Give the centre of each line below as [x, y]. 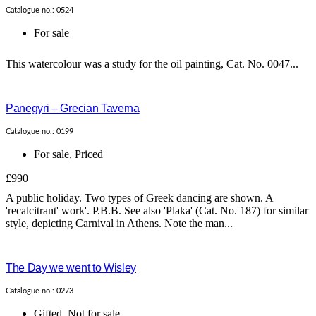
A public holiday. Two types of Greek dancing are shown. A [139, 198]
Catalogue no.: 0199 [39, 132]
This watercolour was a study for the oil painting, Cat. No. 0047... [152, 64]
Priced [89, 154]
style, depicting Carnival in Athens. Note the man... [119, 224]
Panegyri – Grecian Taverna [73, 109]
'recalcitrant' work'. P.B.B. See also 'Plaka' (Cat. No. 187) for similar [157, 211]
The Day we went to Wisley [71, 268]
